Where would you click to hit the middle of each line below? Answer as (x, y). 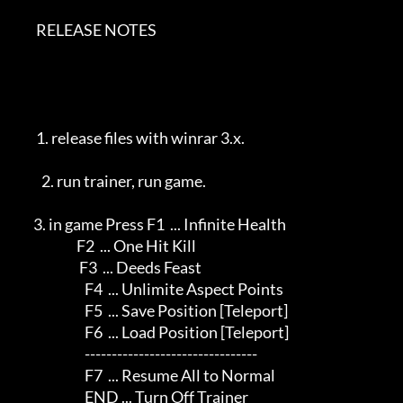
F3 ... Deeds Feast (47, 267)
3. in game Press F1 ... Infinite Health (24, 224)
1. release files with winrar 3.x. (25, 138)
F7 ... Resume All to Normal (49, 375)
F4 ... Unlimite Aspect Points (49, 289)
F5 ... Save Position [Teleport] (49, 310)
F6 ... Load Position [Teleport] (49, 332)
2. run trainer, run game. (28, 181)
